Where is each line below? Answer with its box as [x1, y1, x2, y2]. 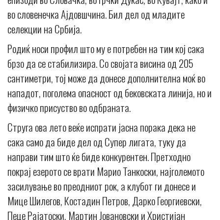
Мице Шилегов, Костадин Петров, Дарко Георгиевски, [7, 193, 202, 209]
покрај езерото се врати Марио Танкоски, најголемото [7, 164, 204, 179]
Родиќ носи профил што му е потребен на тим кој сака [7, 41, 204, 56]
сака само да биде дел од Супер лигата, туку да [7, 134, 186, 150]
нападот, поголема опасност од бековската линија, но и [7, 85, 212, 101]
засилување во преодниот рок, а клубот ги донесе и [7, 178, 196, 194]
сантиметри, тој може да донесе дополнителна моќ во [7, 70, 205, 86]
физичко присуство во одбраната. [7, 100, 131, 115]
